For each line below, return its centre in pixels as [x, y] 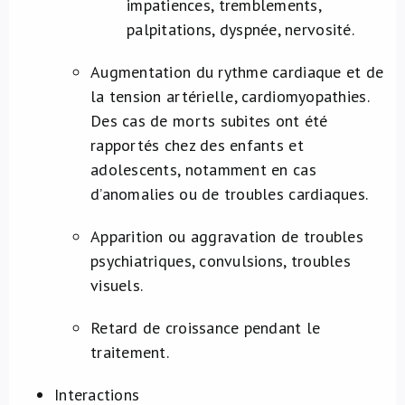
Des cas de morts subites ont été [209, 121]
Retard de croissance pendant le [206, 328]
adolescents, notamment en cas [203, 170]
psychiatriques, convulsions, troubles [221, 261]
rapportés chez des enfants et [197, 145]
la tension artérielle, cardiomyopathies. [230, 96]
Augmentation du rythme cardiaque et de [237, 72]
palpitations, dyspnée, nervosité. [240, 29]
